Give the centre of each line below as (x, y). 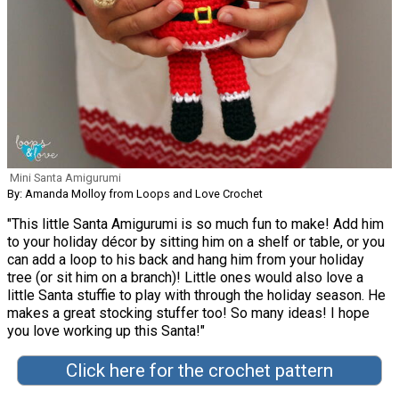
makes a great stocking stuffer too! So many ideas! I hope (188, 313)
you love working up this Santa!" (106, 331)
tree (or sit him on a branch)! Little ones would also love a (185, 278)
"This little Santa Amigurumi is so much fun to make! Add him (195, 224)
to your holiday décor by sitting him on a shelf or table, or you (196, 242)
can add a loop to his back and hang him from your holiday (186, 260)
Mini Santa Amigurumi (65, 178)
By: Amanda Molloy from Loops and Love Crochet (135, 194)
